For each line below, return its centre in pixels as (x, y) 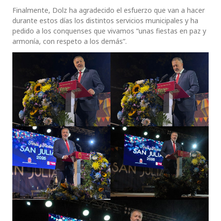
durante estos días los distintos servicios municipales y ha (105, 21)
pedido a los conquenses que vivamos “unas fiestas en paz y (109, 31)
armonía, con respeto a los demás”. (70, 41)
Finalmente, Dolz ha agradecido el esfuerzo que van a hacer (109, 10)
